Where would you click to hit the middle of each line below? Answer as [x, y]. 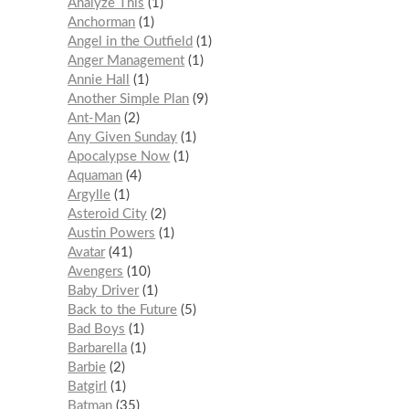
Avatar [87, 253]
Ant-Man [94, 119]
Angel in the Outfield [131, 42]
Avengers [96, 272]
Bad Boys [97, 330]
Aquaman [95, 176]
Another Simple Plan [129, 100]
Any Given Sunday [123, 138]
